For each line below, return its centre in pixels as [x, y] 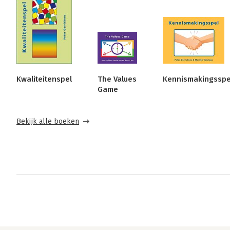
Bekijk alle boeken [48, 122]
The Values [117, 79]
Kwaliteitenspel [44, 79]
